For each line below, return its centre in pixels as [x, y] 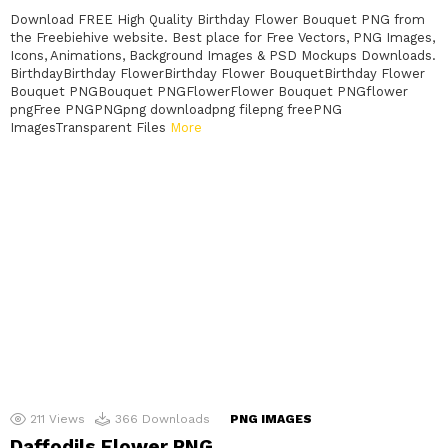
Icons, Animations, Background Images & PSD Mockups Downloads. [223, 56]
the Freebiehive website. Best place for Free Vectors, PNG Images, [222, 38]
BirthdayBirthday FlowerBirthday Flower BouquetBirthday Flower [217, 74]
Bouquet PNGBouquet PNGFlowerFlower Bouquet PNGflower [209, 92]
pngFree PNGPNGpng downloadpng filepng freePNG [176, 110]
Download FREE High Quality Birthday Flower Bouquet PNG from [217, 20]
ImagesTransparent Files [90, 128]
